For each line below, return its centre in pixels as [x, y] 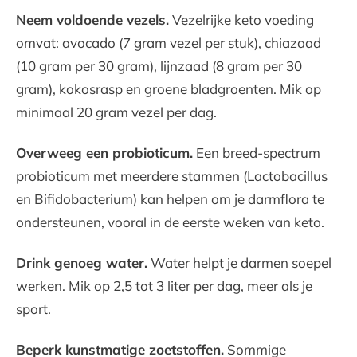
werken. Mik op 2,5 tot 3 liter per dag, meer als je [164, 285]
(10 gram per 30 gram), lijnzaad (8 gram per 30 [159, 65]
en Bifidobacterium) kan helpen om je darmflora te [170, 198]
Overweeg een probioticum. [104, 152]
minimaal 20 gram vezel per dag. [116, 112]
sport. [33, 308]
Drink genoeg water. [82, 262]
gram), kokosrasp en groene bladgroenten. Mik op [169, 88]
